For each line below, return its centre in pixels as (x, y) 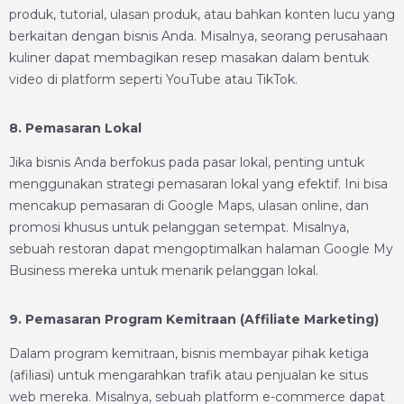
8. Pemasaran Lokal (75, 128)
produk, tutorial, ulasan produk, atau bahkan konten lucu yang (202, 14)
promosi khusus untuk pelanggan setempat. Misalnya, (179, 227)
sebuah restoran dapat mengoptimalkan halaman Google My (201, 249)
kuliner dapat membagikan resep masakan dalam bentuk (189, 58)
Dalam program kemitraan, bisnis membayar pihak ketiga (189, 353)
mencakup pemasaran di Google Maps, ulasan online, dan (189, 206)
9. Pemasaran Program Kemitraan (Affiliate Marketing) (194, 319)
